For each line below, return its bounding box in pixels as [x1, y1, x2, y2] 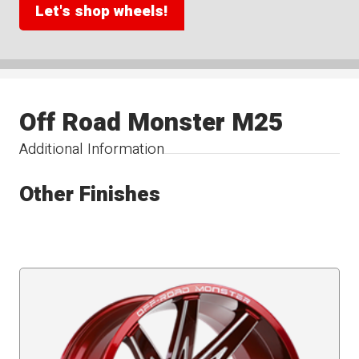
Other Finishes [19, 178, 161, 210]
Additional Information [19, 137, 165, 160]
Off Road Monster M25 [19, 103, 284, 141]
